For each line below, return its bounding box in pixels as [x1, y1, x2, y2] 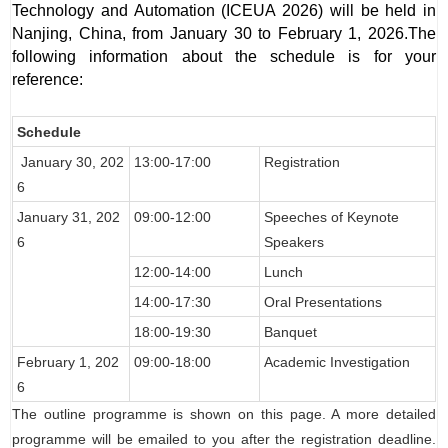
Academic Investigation [264, 354, 410, 371]
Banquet [264, 324, 317, 341]
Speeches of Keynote [264, 209, 399, 226]
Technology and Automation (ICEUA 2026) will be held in [12, 2, 436, 20]
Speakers [264, 234, 324, 251]
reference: [12, 71, 83, 89]
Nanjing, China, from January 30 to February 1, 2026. [12, 25, 408, 43]
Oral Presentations [264, 294, 382, 311]
